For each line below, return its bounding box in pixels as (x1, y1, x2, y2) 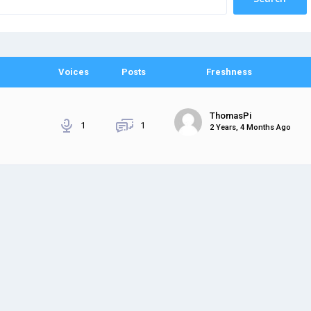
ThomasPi (210, 110, 252, 121)
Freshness (206, 66, 252, 77)
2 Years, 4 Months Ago (210, 123, 292, 133)
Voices (58, 66, 90, 77)
